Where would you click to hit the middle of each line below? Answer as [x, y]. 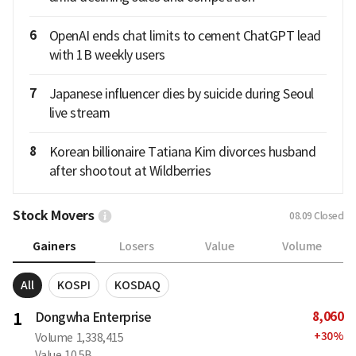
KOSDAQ [137, 285]
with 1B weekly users [107, 54]
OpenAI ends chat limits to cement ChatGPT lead [185, 35]
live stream [79, 112]
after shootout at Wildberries [130, 170]
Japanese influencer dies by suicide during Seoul [181, 93]
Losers [137, 247]
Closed [329, 215]
